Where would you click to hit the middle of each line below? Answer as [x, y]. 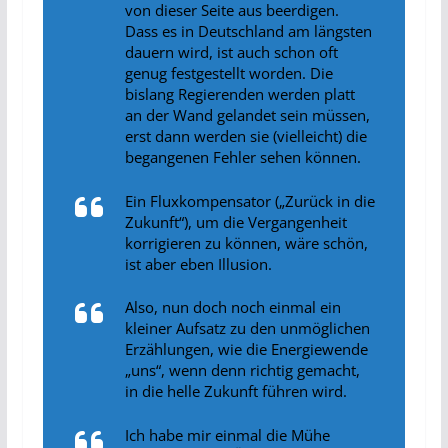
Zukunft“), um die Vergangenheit [235, 221]
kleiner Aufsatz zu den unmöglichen [247, 328]
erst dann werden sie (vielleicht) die [245, 136]
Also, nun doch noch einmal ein [232, 307]
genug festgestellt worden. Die [228, 73]
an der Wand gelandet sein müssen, [247, 115]
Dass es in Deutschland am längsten [248, 31]
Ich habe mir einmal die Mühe [227, 434]
